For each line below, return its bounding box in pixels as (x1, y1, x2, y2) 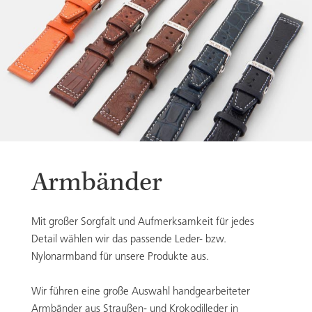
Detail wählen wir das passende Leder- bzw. (31, 235, 226, 245)
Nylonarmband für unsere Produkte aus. (31, 252, 209, 263)
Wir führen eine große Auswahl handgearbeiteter (31, 287, 250, 297)
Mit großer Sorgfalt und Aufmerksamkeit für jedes (31, 217, 254, 228)
